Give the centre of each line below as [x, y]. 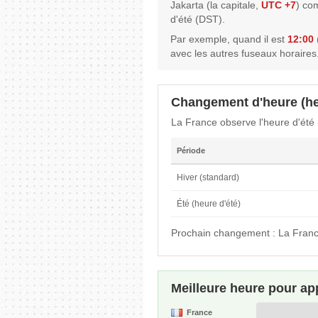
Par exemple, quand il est [229, 39]
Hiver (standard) [208, 177]
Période [191, 150]
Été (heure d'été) [209, 203]
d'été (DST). [198, 19]
